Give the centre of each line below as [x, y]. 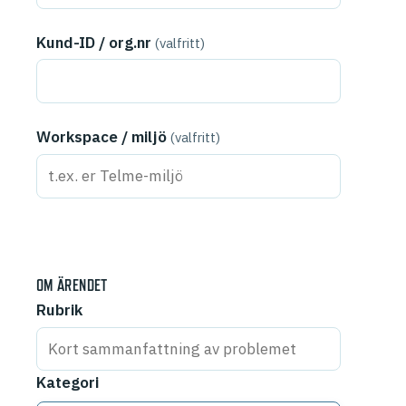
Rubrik [59, 309]
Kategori [68, 383]
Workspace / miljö [103, 137]
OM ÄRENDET [72, 285]
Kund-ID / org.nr [96, 42]
